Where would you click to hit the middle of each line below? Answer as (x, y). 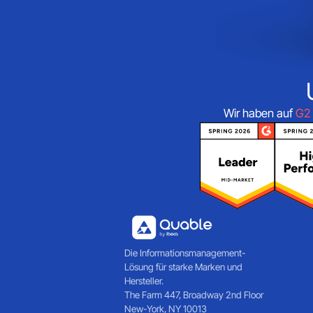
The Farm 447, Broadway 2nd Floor (194, 295)
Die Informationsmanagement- (185, 253)
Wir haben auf (259, 113)
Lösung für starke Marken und (184, 267)
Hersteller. (144, 281)
